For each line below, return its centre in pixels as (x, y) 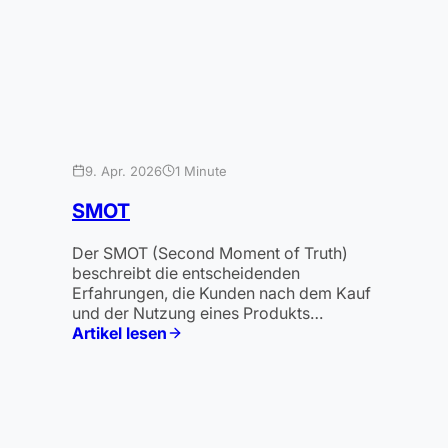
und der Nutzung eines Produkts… (197, 312)
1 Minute (201, 170)
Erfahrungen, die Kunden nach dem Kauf (221, 292)
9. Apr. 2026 (123, 170)
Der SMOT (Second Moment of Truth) (210, 252)
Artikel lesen (119, 332)
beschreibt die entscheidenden (186, 272)
